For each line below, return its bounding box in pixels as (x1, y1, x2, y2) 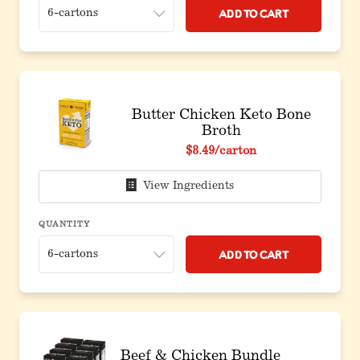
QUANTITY (39, 221, 90, 229)
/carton (215, 145, 256, 157)
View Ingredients (143, 181, 234, 192)
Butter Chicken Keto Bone (131, 108, 311, 123)
